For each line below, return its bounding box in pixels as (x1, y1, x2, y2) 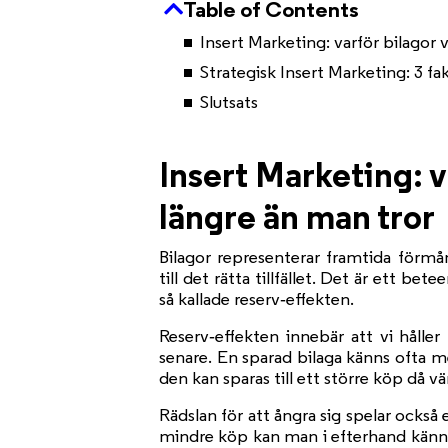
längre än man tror (159, 194, 436, 238)
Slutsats (200, 91, 259, 113)
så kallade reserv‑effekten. (159, 288, 355, 310)
